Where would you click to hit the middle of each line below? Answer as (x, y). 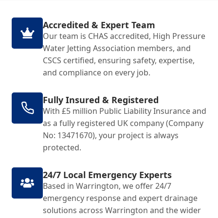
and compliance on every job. (97, 72)
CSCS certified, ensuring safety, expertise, (119, 60)
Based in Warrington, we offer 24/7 (107, 186)
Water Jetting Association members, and (117, 48)
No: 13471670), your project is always (111, 135)
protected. (62, 147)
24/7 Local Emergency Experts (107, 174)
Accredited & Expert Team (99, 25)
